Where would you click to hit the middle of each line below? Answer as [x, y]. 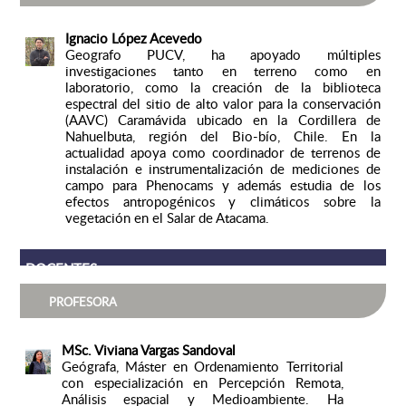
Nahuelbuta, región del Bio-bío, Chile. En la [222, 136]
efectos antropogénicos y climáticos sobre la [222, 202]
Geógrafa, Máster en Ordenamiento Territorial [202, 367]
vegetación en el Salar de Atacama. [167, 218]
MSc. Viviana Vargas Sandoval [148, 350]
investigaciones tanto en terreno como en [222, 71]
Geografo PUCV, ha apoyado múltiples [222, 55]
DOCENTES [61, 269]
